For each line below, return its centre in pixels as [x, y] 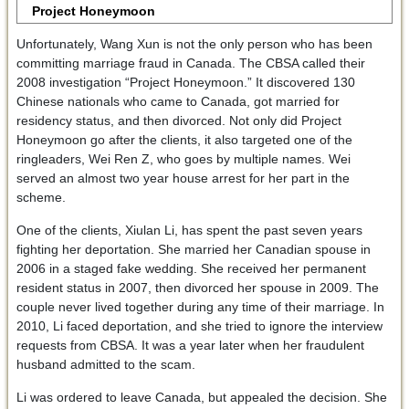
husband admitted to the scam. [105, 364]
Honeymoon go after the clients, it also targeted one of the [184, 139]
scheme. [41, 197]
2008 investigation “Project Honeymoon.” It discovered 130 [185, 82]
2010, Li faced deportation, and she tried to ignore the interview [199, 325]
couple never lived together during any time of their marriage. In [200, 306]
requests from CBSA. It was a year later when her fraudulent [190, 345]
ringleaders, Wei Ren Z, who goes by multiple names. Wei [183, 158]
